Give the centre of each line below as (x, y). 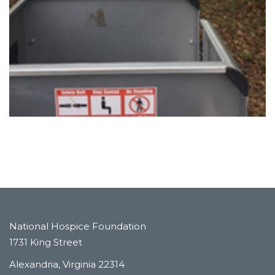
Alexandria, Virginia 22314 (67, 265)
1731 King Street (46, 242)
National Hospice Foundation (78, 227)
